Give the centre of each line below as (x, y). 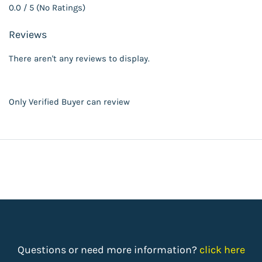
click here (222, 250)
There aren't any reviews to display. (79, 58)
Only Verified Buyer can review (69, 102)
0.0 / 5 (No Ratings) (47, 8)
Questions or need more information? (108, 250)
